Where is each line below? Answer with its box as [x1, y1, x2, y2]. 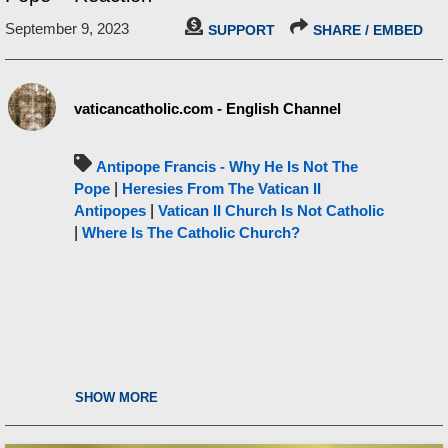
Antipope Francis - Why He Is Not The [96, 158, 358, 176]
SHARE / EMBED [313, 22, 423, 39]
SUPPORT [208, 22, 275, 39]
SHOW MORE [75, 390, 158, 406]
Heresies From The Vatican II [122, 180, 321, 198]
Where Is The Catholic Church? [82, 224, 300, 242]
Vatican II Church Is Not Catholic [158, 202, 384, 220]
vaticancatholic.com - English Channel [74, 100, 341, 118]
